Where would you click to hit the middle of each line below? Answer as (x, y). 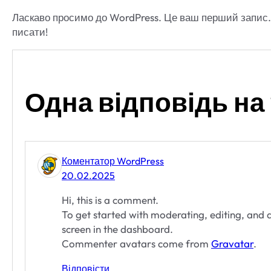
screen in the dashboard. (117, 229)
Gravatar (232, 244)
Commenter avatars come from (136, 244)
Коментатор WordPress (113, 161)
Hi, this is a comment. (110, 200)
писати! (30, 32)
